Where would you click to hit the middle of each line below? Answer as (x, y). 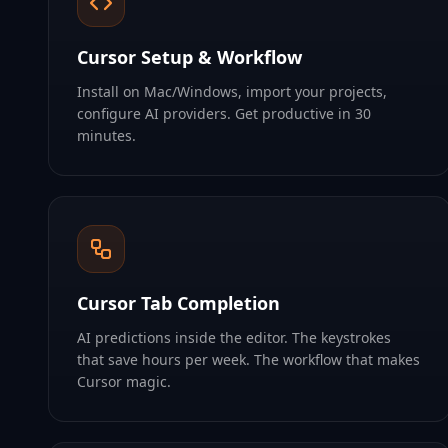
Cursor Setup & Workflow (189, 57)
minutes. (106, 135)
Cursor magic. (124, 381)
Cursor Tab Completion (178, 303)
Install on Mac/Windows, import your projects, (232, 91)
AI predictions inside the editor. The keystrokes (234, 337)
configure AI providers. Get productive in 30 (224, 113)
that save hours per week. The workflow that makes (248, 359)
